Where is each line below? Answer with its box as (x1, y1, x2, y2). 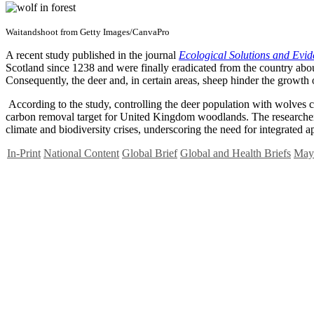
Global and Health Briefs (180, 146, 291, 159)
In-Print (7, 146, 41, 159)
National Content (43, 146, 119, 159)
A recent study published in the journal (6, 48, 179, 61)
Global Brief (122, 146, 177, 159)
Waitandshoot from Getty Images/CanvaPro (6, 26, 170, 37)
